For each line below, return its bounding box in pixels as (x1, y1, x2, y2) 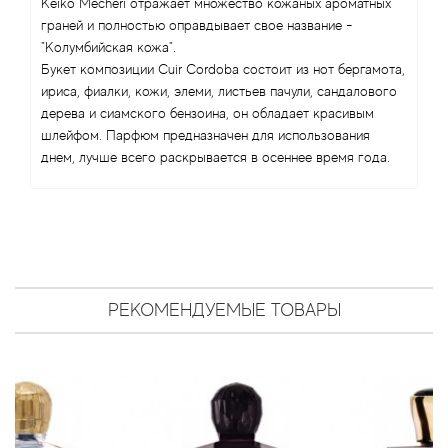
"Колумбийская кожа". (41, 39, 176, 56)
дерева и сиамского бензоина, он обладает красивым (41, 105, 374, 122)
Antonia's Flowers (20, 292, 152, 312)
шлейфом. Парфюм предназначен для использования (41, 127, 370, 144)
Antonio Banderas (20, 342, 155, 362)
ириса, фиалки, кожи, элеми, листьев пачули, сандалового (41, 83, 397, 100)
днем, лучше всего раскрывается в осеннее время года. (41, 149, 390, 166)
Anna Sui (20, 92, 87, 112)
